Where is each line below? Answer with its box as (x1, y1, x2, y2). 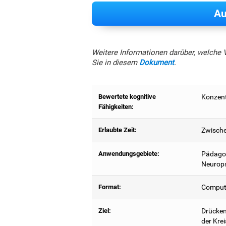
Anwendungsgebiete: (98, 149, 159, 157)
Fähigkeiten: (98, 102, 134, 110)
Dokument (139, 58, 174, 67)
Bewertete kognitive (98, 92, 156, 100)
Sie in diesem (92, 58, 139, 67)
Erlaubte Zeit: (98, 126, 137, 134)
